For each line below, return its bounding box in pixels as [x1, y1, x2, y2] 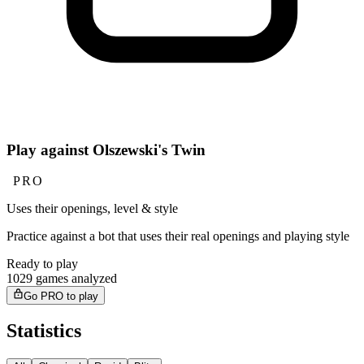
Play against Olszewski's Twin [6, 141, 206, 158]
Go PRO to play [24, 289, 99, 302]
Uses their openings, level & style [6, 201, 178, 216]
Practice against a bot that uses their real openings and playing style [6, 229, 349, 244]
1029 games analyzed [6, 271, 117, 286]
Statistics [6, 320, 81, 342]
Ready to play [6, 257, 78, 271]
